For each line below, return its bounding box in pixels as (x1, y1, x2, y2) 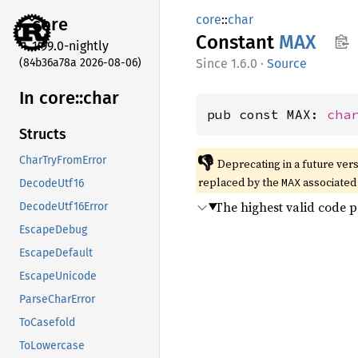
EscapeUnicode (19, 269, 97, 284)
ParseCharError (19, 292, 95, 307)
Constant (196, 31, 279, 54)
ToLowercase (19, 339, 85, 353)
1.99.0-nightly (32, 38, 109, 54)
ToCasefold (19, 316, 75, 330)
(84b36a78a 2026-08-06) (19, 55, 141, 70)
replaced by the (198, 174, 281, 190)
